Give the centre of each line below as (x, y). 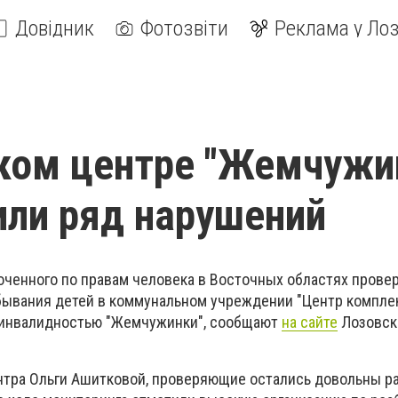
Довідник (55, 28)
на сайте (310, 322)
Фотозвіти (184, 28)
